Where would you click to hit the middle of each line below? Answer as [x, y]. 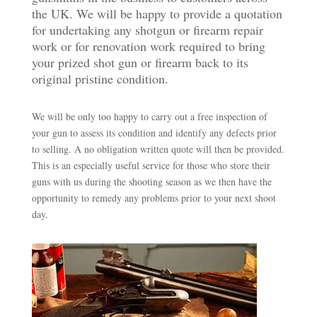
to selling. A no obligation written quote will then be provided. [158, 149]
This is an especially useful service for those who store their [151, 165]
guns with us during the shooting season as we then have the [151, 181]
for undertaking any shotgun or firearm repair [147, 30]
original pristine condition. [100, 79]
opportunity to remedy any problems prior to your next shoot [154, 198]
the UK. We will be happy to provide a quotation [157, 13]
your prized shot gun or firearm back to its [140, 62]
